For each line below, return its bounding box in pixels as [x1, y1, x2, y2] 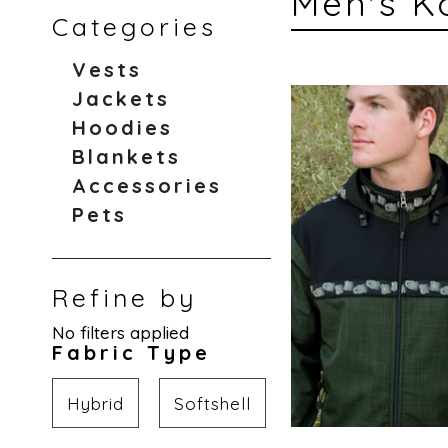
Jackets [71, 86, 170, 111]
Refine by [51, 282, 197, 313]
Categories [51, 11, 217, 42]
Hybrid [66, 392, 124, 414]
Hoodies [71, 115, 173, 140]
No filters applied [51, 322, 189, 343]
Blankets [71, 144, 181, 169]
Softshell [173, 392, 251, 414]
